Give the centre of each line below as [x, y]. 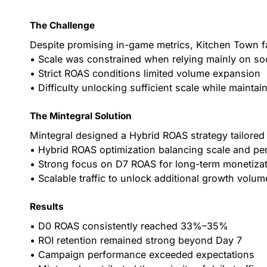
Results [47, 207]
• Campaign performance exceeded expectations [142, 254]
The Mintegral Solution [81, 116]
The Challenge [63, 26]
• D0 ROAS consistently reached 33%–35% [129, 226]
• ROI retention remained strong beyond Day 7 [136, 240]
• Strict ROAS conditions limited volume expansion [145, 73]
